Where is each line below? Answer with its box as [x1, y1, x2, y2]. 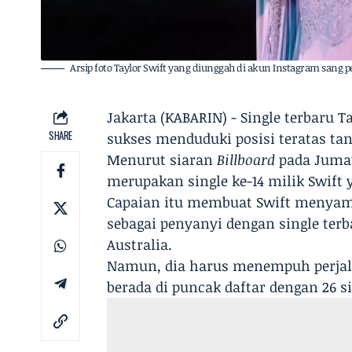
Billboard [217, 149, 276, 169]
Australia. [107, 234, 173, 254]
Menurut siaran [107, 149, 218, 169]
